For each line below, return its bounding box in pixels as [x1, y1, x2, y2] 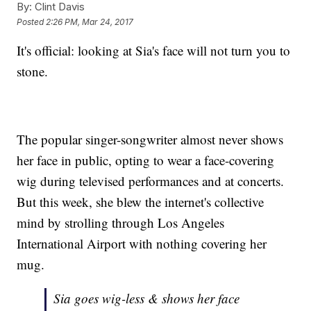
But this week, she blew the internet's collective [17, 193, 264, 211]
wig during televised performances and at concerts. [17, 172, 285, 190]
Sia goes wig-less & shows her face [53, 289, 240, 308]
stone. [17, 62, 49, 81]
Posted [17, 16, 47, 27]
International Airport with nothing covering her [17, 235, 267, 253]
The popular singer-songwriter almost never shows [17, 131, 284, 149]
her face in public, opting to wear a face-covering [17, 151, 275, 169]
